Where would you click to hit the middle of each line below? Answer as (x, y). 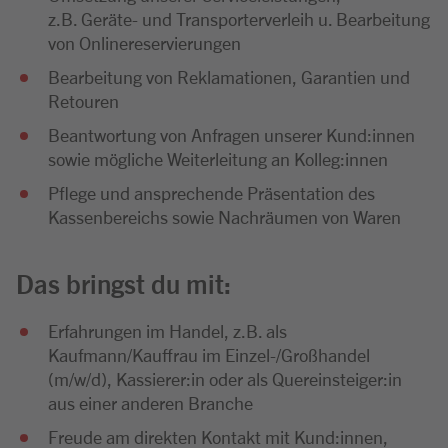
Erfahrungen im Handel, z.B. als (167, 330)
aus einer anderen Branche (150, 402)
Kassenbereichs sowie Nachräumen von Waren (224, 216)
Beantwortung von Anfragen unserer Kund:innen (231, 134)
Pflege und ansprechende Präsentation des (211, 192)
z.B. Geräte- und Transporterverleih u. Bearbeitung (239, 18)
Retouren (83, 100)
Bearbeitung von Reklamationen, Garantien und (229, 76)
